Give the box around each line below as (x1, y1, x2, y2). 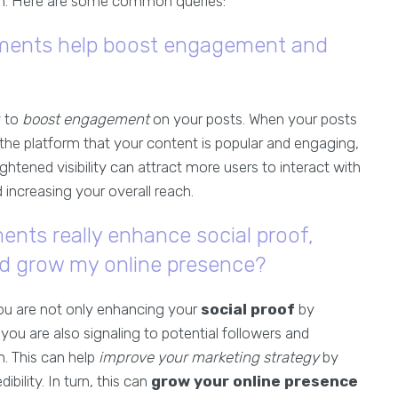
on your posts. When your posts (149, 110, 357, 128)
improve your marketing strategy (99, 348, 319, 366)
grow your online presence (151, 372, 358, 390)
